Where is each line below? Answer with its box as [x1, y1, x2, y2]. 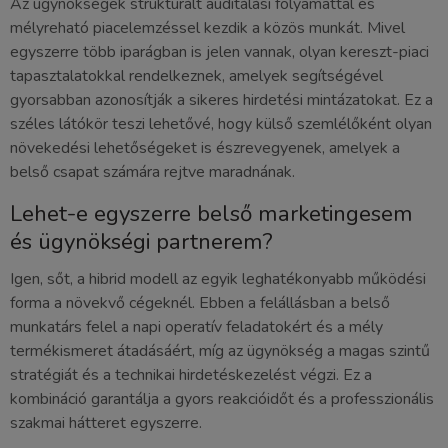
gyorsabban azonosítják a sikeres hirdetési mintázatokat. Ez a [10, 88, 433, 111]
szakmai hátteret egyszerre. [10, 411, 202, 434]
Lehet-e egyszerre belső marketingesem [10, 197, 413, 229]
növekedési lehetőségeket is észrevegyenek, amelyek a [10, 136, 400, 159]
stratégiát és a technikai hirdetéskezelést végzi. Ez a [10, 363, 372, 386]
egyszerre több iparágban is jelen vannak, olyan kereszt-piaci [10, 40, 429, 63]
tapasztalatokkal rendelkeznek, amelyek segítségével [10, 64, 383, 87]
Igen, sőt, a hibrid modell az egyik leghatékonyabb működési [10, 267, 426, 290]
